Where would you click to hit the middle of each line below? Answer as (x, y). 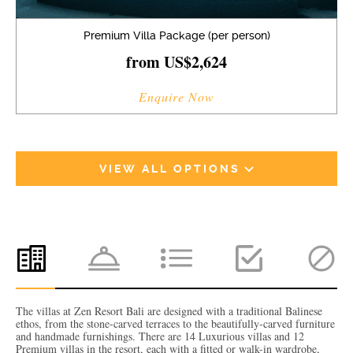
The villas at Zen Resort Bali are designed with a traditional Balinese (169, 311)
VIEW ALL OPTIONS (170, 168)
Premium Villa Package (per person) (176, 35)
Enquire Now (176, 96)
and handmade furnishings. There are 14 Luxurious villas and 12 (160, 336)
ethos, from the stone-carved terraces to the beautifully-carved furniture (175, 324)
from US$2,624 (176, 61)
